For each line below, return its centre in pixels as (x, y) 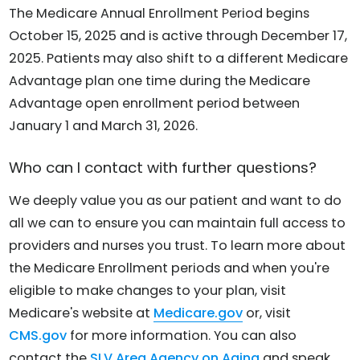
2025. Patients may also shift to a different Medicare (179, 58)
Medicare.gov (198, 313)
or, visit (267, 313)
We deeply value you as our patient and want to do (176, 201)
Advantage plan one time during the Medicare (160, 80)
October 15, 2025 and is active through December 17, (178, 35)
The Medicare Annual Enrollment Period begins (160, 13)
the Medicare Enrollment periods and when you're (170, 268)
